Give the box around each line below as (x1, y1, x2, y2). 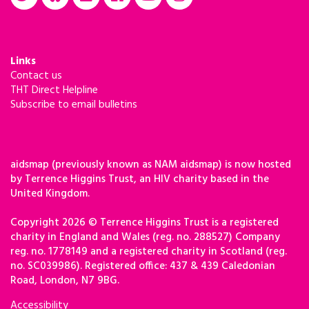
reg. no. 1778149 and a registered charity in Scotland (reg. (10, 243, 287, 260)
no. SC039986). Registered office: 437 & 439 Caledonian (10, 257, 275, 275)
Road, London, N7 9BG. (10, 272, 119, 289)
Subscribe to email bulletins (10, 96, 137, 113)
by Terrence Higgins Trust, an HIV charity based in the (10, 170, 269, 188)
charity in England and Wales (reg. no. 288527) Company (10, 228, 280, 246)
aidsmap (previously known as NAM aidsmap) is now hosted (10, 156, 291, 173)
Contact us (10, 67, 62, 84)
